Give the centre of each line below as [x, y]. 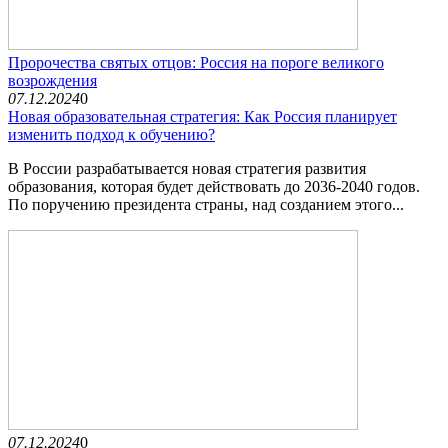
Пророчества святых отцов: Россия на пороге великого [196, 63]
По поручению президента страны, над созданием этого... [206, 205]
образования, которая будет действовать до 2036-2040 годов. [214, 187]
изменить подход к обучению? [111, 135]
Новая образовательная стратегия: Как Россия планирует [202, 117]
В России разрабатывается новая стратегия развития [187, 169]
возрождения [52, 81]
